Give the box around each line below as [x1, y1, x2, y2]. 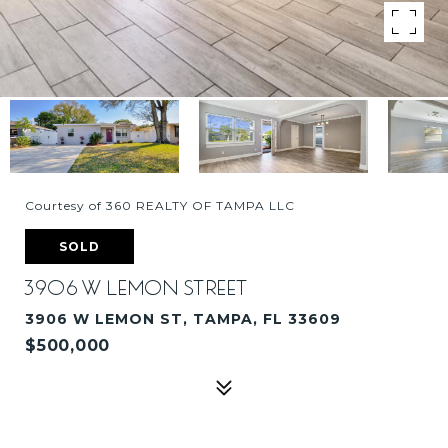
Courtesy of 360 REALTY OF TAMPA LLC [25, 198, 295, 213]
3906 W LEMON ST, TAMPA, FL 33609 [25, 310, 341, 328]
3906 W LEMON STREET [25, 276, 250, 300]
